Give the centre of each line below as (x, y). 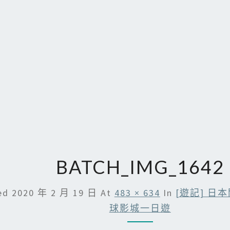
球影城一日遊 (140, 208)
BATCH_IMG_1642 (140, 167)
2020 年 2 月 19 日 (54, 193)
